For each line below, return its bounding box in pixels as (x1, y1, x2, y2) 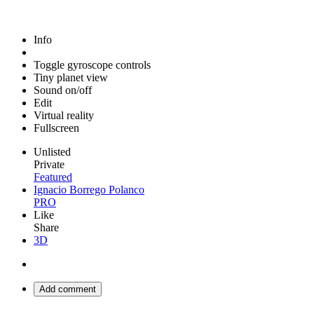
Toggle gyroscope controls (34, 59, 151, 71)
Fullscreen (34, 122, 79, 134)
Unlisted (34, 146, 71, 158)
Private (34, 158, 64, 170)
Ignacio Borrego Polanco (34, 184, 144, 196)
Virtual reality (34, 109, 94, 121)
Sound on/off (34, 84, 92, 96)
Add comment (39, 284, 96, 294)
